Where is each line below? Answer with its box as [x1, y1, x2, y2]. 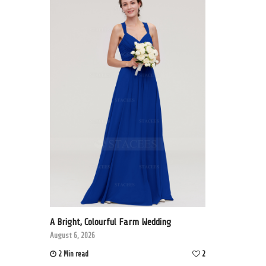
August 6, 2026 [49, 230, 95, 240]
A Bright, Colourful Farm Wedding [49, 216, 171, 227]
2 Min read [58, 249, 88, 258]
